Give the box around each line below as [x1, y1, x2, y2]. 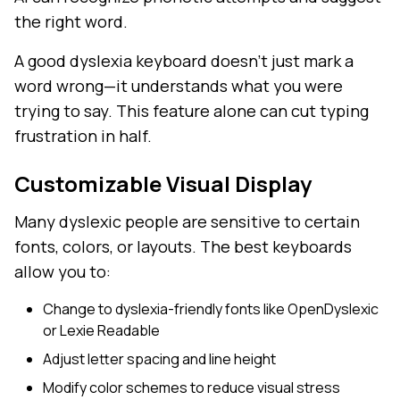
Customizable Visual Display [14, 169, 312, 199]
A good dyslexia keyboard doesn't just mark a [14, 50, 354, 72]
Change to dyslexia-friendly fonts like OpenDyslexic [43, 299, 379, 320]
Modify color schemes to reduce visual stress [43, 378, 340, 398]
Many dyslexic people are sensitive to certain [14, 211, 360, 233]
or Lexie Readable [43, 321, 160, 341]
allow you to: [14, 261, 111, 283]
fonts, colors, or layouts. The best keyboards [14, 236, 352, 258]
